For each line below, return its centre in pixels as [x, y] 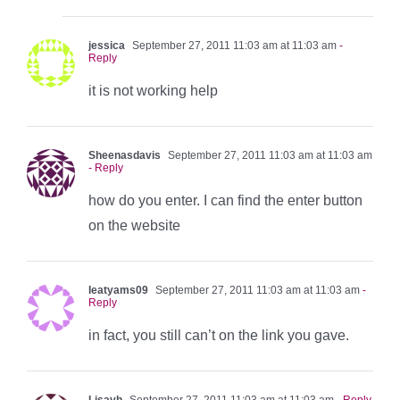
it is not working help [153, 90]
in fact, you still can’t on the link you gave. [219, 335]
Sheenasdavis [125, 155]
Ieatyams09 [118, 290]
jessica [107, 45]
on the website [134, 225]
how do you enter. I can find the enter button [225, 200]
